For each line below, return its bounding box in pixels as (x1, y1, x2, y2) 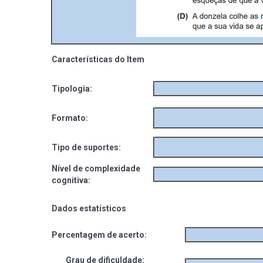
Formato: (52, 113, 89, 123)
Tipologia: (52, 83, 93, 93)
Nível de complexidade (52, 163, 141, 173)
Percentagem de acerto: (52, 230, 147, 240)
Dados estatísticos (52, 203, 127, 213)
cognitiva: (52, 175, 91, 185)
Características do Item (52, 54, 145, 64)
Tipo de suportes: (52, 142, 122, 152)
